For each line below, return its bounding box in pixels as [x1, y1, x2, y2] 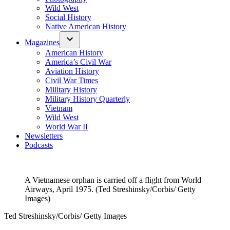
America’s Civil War [45, 57, 111, 66]
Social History [45, 13, 91, 22]
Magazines [25, 38, 60, 47]
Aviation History [45, 67, 99, 75]
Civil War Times [45, 76, 98, 85]
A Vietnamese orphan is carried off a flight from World [25, 176, 201, 184]
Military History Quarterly [45, 94, 130, 103]
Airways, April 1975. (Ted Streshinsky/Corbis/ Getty [25, 185, 196, 194]
